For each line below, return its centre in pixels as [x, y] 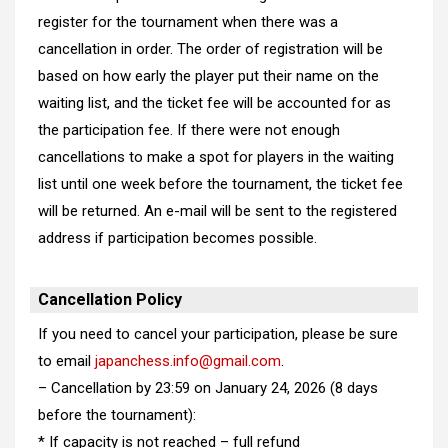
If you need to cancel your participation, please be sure [217, 333]
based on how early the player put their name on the [208, 75]
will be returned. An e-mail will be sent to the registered [217, 210]
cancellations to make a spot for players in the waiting [215, 156]
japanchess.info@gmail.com [187, 360]
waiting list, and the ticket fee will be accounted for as [214, 102]
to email [66, 360]
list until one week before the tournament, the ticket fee [220, 183]
